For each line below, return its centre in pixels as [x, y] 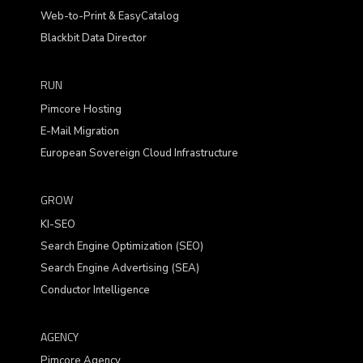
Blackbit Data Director [94, 38]
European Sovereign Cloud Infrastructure [139, 153]
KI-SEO [58, 224]
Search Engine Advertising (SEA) [120, 268]
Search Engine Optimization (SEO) [122, 246]
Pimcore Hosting [81, 109]
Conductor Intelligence [95, 290]
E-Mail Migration [80, 131]
